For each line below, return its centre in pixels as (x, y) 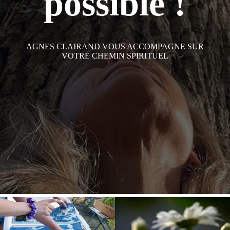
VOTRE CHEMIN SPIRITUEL (115, 56)
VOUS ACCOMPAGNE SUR (153, 46)
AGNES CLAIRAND (64, 46)
